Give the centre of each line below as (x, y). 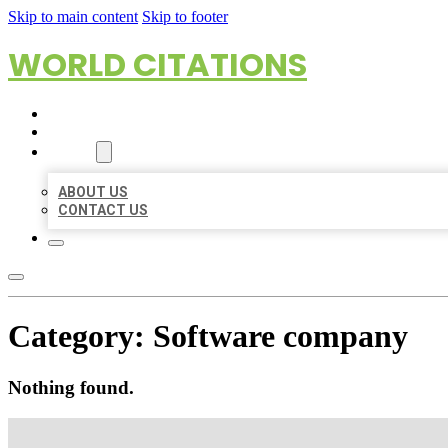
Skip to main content (73, 16)
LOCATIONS (87, 132)
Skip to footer (185, 16)
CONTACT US (103, 210)
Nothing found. (71, 387)
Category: (80, 336)
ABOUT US (93, 192)
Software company (280, 336)
